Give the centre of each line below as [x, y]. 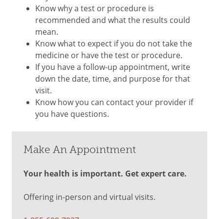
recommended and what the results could [113, 20]
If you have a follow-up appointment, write [113, 67]
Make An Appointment [80, 150]
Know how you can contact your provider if [114, 102]
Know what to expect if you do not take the [114, 43]
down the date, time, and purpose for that [113, 78]
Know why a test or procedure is [95, 8]
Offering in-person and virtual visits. [89, 197]
